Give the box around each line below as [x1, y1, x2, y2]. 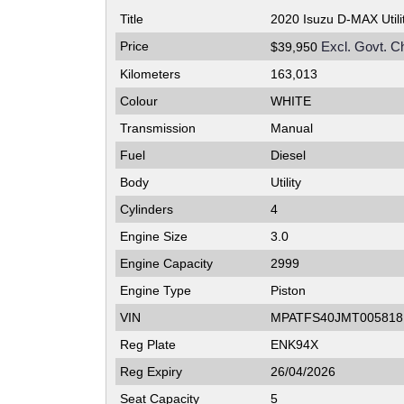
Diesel [271, 148, 306, 163]
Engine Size [120, 229, 188, 244]
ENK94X [271, 337, 318, 353]
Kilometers [120, 67, 180, 82]
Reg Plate [120, 337, 176, 353]
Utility [271, 175, 301, 190]
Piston [271, 283, 306, 298]
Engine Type [120, 283, 191, 298]
